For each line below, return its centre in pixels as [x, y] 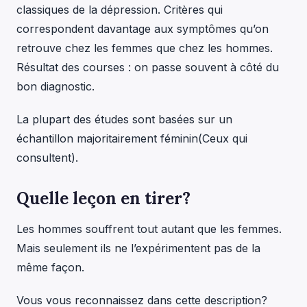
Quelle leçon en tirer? [103, 198]
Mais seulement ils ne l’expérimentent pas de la [138, 248]
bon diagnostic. [56, 86]
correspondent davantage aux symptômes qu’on [143, 28]
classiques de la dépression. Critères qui [120, 9]
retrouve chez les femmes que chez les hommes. [145, 48]
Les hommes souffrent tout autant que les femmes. [149, 229]
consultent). [47, 157]
